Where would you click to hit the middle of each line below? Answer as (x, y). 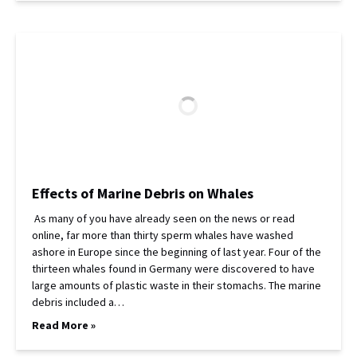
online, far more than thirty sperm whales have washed (163, 235)
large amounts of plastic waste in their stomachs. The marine (177, 285)
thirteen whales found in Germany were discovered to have (173, 269)
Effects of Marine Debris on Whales (143, 193)
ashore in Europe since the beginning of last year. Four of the (177, 252)
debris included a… (78, 302)
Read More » (64, 325)
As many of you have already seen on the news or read (163, 218)
